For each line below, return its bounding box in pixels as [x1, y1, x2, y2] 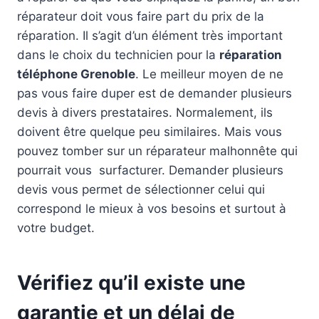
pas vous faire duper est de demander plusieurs [17, 85, 292, 100]
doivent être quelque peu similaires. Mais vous [17, 124, 282, 139]
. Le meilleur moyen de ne [135, 66, 283, 81]
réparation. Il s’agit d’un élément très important [17, 28, 283, 43]
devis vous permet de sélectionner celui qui [17, 182, 265, 197]
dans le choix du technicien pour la [17, 47, 219, 62]
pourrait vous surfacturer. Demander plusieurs [17, 162, 283, 177]
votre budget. [17, 220, 95, 235]
